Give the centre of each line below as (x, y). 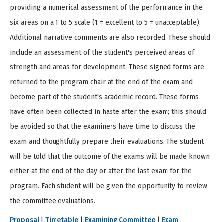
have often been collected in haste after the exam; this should (108, 112)
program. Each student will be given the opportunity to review (109, 186)
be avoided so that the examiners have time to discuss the (103, 127)
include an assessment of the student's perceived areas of (102, 52)
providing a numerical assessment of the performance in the (106, 8)
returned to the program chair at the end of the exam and (101, 82)
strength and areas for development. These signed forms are (107, 67)
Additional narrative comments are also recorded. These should (110, 37)
